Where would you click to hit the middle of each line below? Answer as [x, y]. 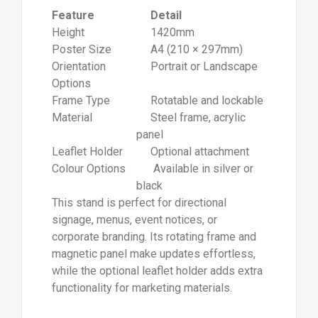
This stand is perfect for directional [139, 202]
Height [68, 32]
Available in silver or [194, 168]
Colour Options [88, 168]
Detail [159, 15]
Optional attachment [192, 151]
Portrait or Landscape [197, 66]
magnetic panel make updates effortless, [153, 253]
